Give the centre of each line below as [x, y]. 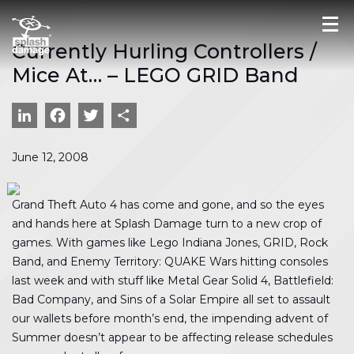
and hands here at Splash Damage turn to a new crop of [167, 224]
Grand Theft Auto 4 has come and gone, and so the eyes [168, 205]
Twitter [149, 115]
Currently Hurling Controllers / [164, 51]
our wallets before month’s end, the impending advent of [170, 318]
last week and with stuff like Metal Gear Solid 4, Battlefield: [173, 281]
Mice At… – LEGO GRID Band [155, 75]
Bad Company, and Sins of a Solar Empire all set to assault [171, 299]
